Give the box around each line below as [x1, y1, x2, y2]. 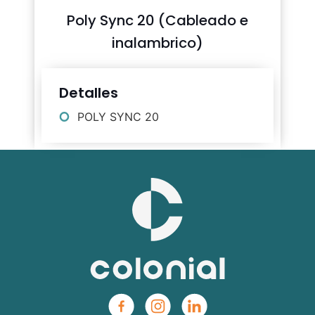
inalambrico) [112, 33, 203, 53]
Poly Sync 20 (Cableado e [67, 11, 248, 31]
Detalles [59, 83, 118, 103]
